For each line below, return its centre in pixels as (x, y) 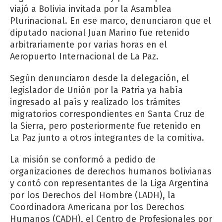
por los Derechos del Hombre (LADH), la (93, 195)
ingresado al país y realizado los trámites (95, 102)
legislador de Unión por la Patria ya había (96, 90)
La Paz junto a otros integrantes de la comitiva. (107, 138)
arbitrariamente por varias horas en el (88, 45)
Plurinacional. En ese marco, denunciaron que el (111, 21)
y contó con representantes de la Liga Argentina (109, 183)
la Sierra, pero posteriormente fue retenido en (105, 126)
